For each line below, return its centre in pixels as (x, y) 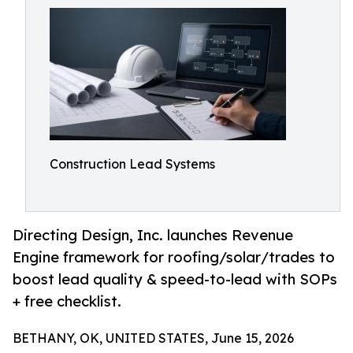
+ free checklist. (67, 301)
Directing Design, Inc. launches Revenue (153, 235)
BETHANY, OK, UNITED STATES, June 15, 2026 (153, 338)
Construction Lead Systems (132, 164)
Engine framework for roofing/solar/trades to (174, 257)
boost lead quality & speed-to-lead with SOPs (175, 279)
